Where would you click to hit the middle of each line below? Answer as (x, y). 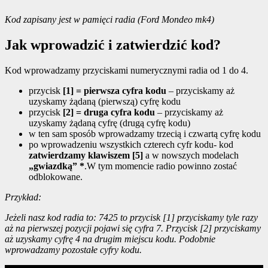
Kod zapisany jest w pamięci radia (70, 20)
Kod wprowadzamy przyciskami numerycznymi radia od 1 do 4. (127, 71)
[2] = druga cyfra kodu (109, 112)
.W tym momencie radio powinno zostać (161, 166)
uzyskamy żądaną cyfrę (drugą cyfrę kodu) (109, 123)
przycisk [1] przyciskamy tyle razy (194, 218)
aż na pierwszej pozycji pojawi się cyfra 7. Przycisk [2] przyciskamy (133, 229)
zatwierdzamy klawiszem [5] (86, 156)
